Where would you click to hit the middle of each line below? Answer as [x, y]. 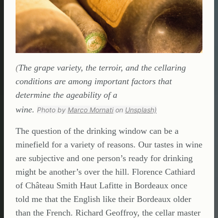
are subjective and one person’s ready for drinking [104, 158]
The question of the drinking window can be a [97, 131]
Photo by [52, 110]
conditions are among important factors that [94, 81]
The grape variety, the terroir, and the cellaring [102, 68]
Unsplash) [141, 110]
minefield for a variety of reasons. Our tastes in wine [109, 145]
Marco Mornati [91, 110]
